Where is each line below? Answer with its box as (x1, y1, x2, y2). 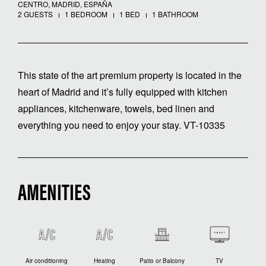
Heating (93, 256, 115, 265)
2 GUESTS (18, 8, 53, 19)
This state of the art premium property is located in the (18, 68, 242, 82)
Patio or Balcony (139, 256, 185, 265)
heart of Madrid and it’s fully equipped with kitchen (18, 84, 227, 99)
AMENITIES (18, 182, 91, 207)
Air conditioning (26, 256, 68, 265)
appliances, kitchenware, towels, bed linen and (18, 101, 214, 115)
